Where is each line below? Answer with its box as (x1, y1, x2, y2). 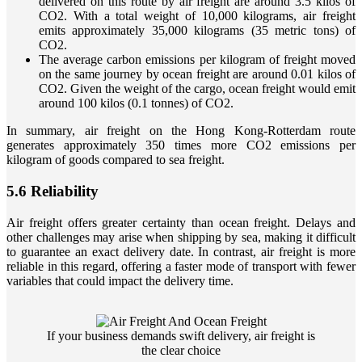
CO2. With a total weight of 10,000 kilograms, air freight (39, 9, 356, 23)
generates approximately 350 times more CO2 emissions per (6, 138, 356, 153)
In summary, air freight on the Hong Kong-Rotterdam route (6, 124, 356, 138)
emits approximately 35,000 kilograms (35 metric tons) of (39, 23, 356, 38)
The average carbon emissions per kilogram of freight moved (39, 53, 356, 67)
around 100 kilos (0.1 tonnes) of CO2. (39, 96, 234, 111)
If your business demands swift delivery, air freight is (47, 328, 315, 343)
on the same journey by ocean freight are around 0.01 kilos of (39, 67, 356, 82)
